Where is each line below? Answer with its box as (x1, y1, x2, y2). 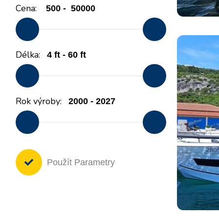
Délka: (16, 49, 40, 61)
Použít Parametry (47, 157, 115, 167)
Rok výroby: (16, 95, 62, 108)
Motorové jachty (122, 2, 178, 14)
